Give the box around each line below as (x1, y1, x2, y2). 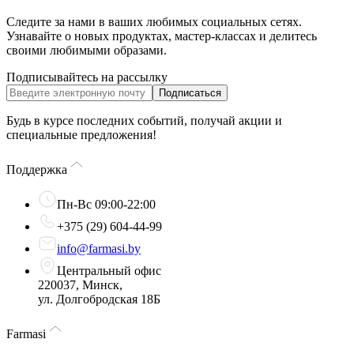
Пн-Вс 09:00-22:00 (57, 198, 156, 211)
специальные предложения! (6, 128, 156, 141)
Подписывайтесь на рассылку (6, 70, 168, 84)
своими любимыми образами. (6, 43, 167, 57)
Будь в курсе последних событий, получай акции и (6, 114, 282, 127)
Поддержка (6, 163, 67, 176)
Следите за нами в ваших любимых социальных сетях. (6, 15, 302, 28)
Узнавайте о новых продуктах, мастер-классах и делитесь (6, 29, 317, 43)
